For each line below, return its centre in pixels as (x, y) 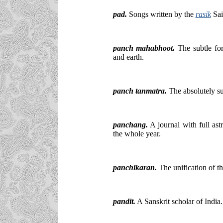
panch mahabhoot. (144, 48)
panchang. (130, 124)
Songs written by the (161, 14)
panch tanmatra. (140, 91)
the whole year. (137, 133)
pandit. (124, 201)
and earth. (128, 57)
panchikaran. (135, 167)
